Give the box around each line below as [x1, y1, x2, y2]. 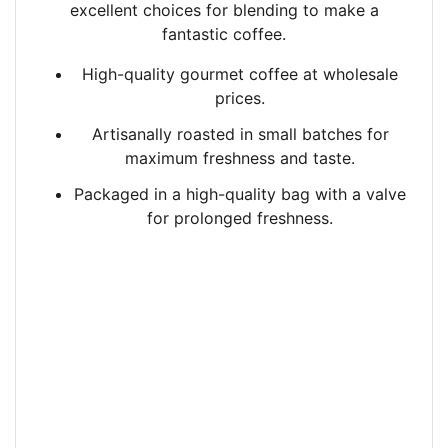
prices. [215, 88, 265, 108]
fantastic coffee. [162, 24, 286, 44]
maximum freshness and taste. [125, 148, 355, 168]
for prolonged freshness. [147, 208, 333, 228]
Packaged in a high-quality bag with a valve [74, 184, 406, 204]
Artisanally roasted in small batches [91, 124, 362, 144]
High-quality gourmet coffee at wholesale [82, 64, 398, 84]
